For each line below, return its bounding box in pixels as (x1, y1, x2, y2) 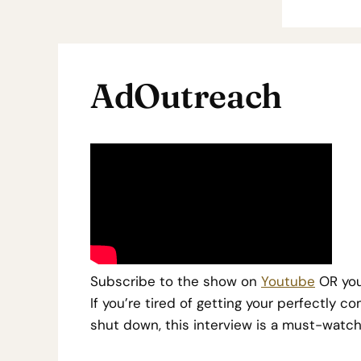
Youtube (261, 272, 315, 290)
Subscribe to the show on (90, 272, 261, 290)
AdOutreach (90, 75, 282, 117)
